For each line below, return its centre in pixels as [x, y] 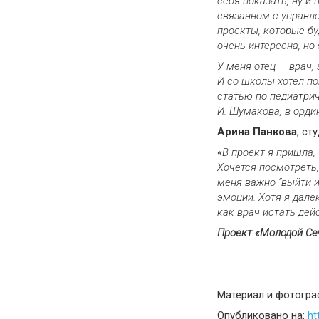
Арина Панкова [257, 131]
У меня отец [248, 66]
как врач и [243, 212]
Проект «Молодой [261, 232]
